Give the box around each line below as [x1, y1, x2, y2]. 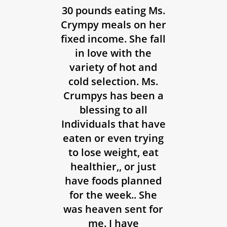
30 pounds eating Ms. [61, 4, 165, 18]
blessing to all [79, 103, 147, 117]
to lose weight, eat [68, 145, 159, 160]
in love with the [75, 46, 152, 60]
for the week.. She [69, 188, 158, 202]
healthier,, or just [70, 160, 157, 174]
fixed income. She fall [61, 32, 166, 46]
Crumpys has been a [63, 89, 164, 103]
